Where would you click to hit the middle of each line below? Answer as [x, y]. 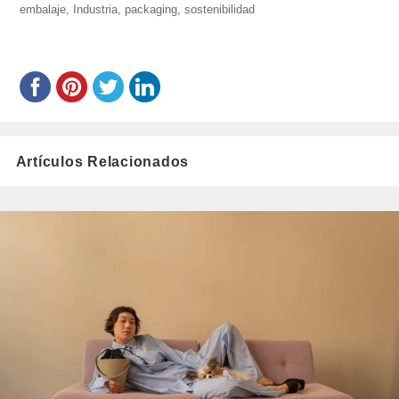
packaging [151, 10]
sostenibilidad [220, 10]
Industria [96, 10]
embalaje [43, 10]
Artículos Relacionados [102, 161]
